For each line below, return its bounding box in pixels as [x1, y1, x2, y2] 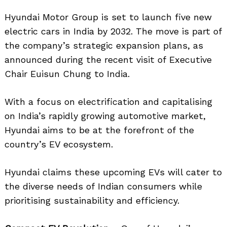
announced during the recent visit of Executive [5, 54, 212, 65]
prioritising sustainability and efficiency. [5, 195, 179, 206]
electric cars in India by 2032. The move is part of [5, 25, 222, 36]
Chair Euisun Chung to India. [5, 68, 130, 79]
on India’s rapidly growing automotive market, [5, 110, 206, 121]
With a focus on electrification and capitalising [5, 96, 212, 107]
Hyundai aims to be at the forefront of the [5, 124, 194, 135]
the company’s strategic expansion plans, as [5, 40, 203, 51]
